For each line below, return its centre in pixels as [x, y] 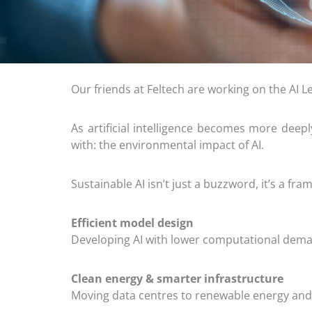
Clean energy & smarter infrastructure [177, 279]
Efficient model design [132, 223]
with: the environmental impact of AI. [167, 145]
